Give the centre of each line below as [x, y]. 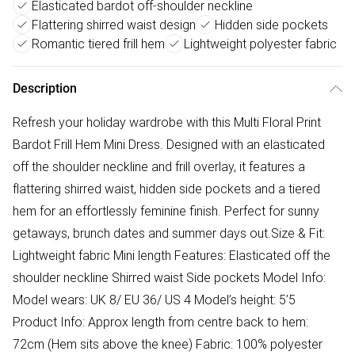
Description [45, 89]
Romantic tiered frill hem [98, 44]
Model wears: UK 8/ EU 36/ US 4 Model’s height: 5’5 [154, 300]
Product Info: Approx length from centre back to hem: [160, 322]
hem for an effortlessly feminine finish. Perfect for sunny [166, 211]
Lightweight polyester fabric [260, 44]
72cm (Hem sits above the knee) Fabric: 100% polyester [168, 344]
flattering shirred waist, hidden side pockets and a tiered [166, 189]
